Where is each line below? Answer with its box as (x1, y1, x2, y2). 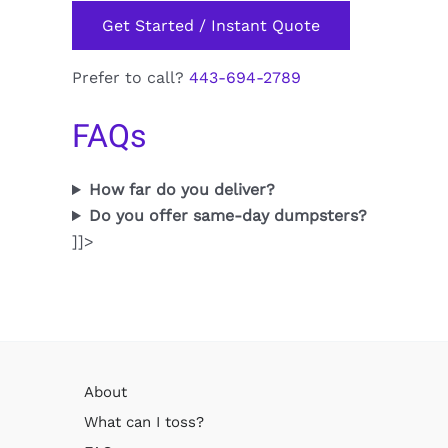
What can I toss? (84, 413, 204, 431)
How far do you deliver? (88, 180, 275, 200)
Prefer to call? (72, 67, 189, 87)
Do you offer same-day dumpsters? (88, 206, 367, 226)
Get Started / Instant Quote (102, 15, 320, 35)
